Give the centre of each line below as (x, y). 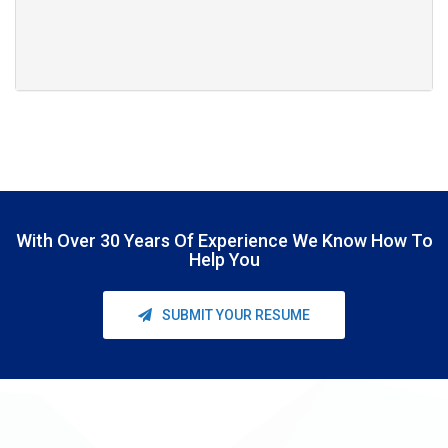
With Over (57, 240)
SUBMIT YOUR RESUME (236, 315)
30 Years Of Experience (193, 240)
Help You (224, 259)
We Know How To (360, 240)
